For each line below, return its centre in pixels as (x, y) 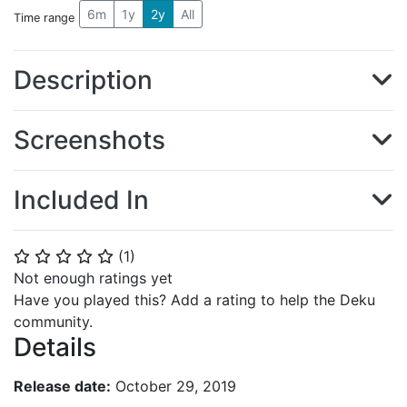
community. (53, 322)
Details (55, 347)
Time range (44, 17)
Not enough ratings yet (93, 278)
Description (83, 80)
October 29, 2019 (174, 386)
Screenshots (89, 140)
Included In (81, 200)
